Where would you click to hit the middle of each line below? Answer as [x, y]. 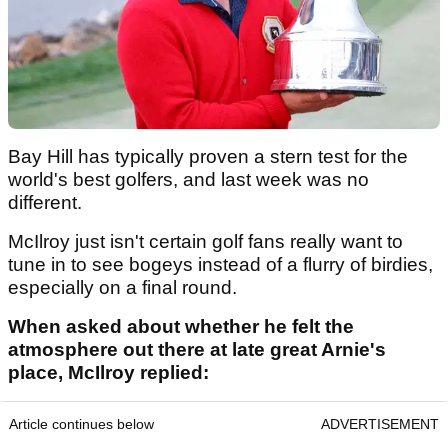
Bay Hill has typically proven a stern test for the [208, 157]
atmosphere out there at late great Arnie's [197, 350]
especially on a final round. [125, 288]
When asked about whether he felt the [181, 327]
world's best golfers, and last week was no [188, 180]
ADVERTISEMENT [380, 424]
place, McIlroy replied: [108, 373]
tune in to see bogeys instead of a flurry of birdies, [220, 265]
